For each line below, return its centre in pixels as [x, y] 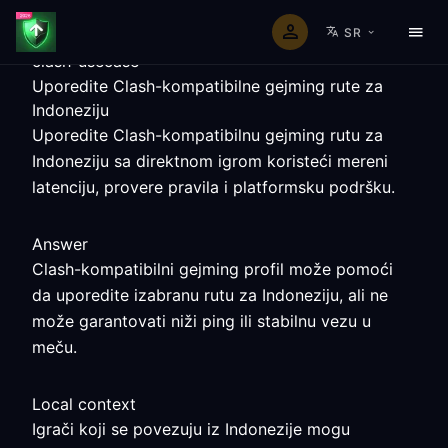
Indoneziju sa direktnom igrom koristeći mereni [210, 161]
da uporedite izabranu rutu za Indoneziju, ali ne [210, 295]
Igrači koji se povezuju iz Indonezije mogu [191, 429]
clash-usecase [85, 61]
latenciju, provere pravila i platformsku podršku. [213, 187]
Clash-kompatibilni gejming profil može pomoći [212, 269]
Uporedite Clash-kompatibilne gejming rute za [207, 86]
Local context [84, 404]
